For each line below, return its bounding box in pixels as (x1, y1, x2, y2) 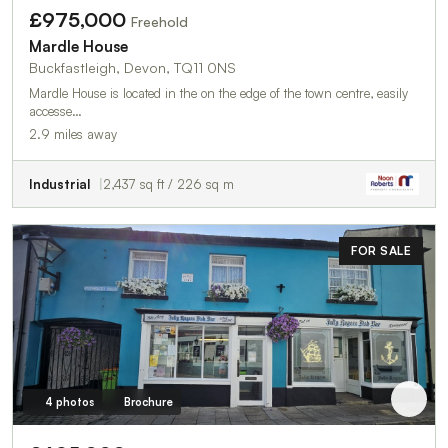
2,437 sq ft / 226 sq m (103, 176, 234, 192)
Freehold (131, 13, 188, 30)
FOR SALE (351, 243, 411, 258)
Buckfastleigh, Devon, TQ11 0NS (29, 59, 236, 76)
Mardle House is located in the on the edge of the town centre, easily (29, 85, 408, 101)
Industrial (29, 176, 90, 192)
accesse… (29, 103, 82, 119)
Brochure (123, 394, 173, 409)
